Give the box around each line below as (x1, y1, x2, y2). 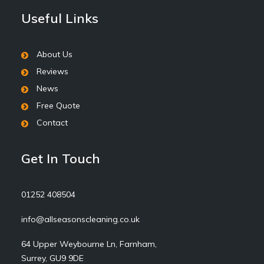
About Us (36, 49, 72, 60)
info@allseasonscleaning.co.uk (21, 214, 140, 225)
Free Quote (36, 100, 80, 111)
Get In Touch (21, 150, 100, 167)
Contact (36, 117, 68, 128)
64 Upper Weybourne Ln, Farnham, (21, 239, 157, 249)
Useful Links (21, 10, 98, 27)
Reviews (36, 66, 68, 77)
